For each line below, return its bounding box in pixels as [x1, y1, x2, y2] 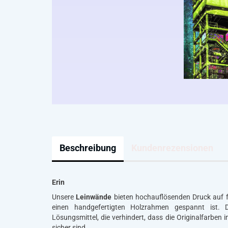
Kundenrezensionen [131, 142, 213, 153]
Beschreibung [60, 142, 116, 153]
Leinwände [76, 193, 112, 201]
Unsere [52, 193, 76, 201]
